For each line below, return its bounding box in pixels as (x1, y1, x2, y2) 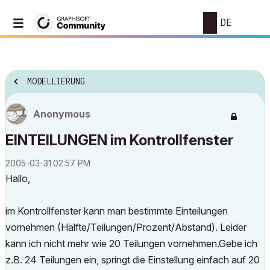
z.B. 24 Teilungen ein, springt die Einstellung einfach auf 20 (5, 254, 260, 266)
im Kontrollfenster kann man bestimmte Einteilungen (5, 205, 228, 217)
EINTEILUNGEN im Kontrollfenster (5, 131, 233, 149)
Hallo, (5, 172, 30, 184)
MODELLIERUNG (27, 76, 85, 87)
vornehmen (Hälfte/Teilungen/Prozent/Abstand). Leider (5, 221, 246, 233)
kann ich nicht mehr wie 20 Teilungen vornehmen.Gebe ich (5, 237, 257, 250)
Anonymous (33, 108, 90, 120)
